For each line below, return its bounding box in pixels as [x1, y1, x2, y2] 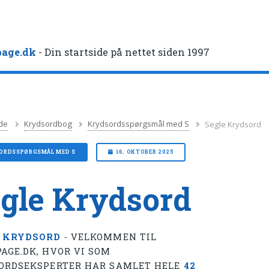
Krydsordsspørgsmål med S [88, 118, 190, 130]
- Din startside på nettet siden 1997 [36, 46, 210, 59]
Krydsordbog [23, 118, 72, 130]
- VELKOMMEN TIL [61, 231, 157, 243]
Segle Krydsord [205, 118, 262, 130]
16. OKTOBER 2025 [116, 148, 174, 156]
